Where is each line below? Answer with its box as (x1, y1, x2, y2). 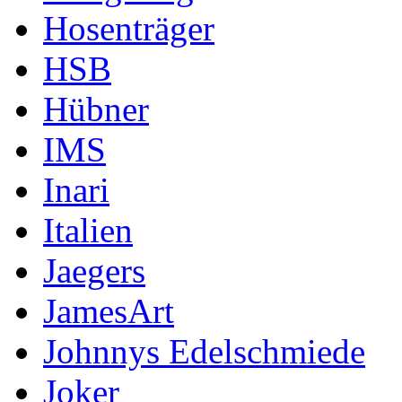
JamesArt (43, 291, 174, 330)
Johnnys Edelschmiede (43, 331, 365, 371)
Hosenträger (43, 8, 214, 48)
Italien (43, 210, 133, 249)
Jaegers (43, 250, 145, 290)
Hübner (43, 89, 149, 128)
